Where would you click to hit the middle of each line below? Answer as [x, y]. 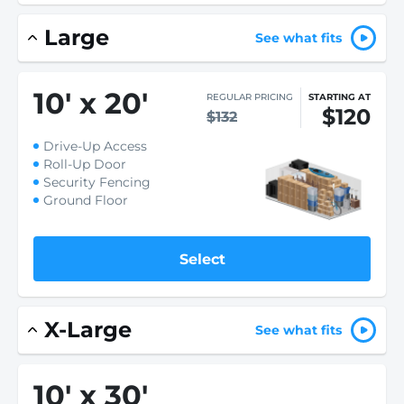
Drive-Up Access [95, 146]
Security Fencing [97, 182]
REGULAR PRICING [250, 97]
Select [202, 259]
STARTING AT [340, 97]
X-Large [88, 330]
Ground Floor [86, 200]
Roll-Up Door [85, 164]
